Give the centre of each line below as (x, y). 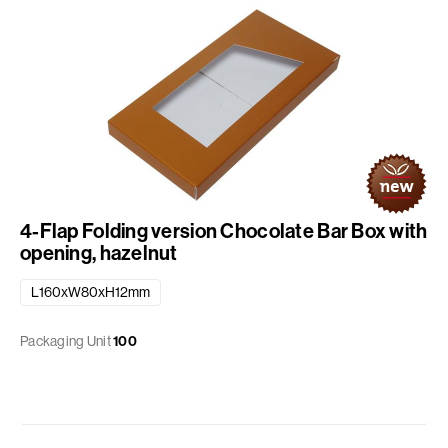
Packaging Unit (65, 341)
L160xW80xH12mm (90, 292)
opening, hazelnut (99, 253)
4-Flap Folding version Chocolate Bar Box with (224, 231)
